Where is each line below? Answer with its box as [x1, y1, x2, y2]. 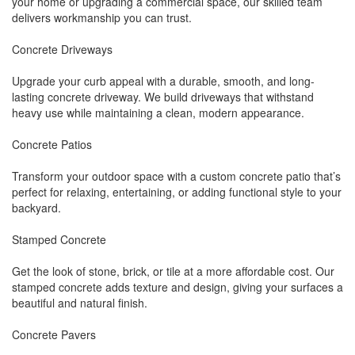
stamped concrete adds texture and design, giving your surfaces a [12, 279, 343, 295]
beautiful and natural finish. [12, 295, 147, 311]
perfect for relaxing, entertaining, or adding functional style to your [12, 184, 342, 200]
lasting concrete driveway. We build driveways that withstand [12, 89, 314, 105]
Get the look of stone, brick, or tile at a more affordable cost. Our [12, 263, 334, 279]
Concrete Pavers [12, 326, 96, 342]
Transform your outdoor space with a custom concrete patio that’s [12, 168, 341, 184]
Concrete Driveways [12, 41, 113, 57]
